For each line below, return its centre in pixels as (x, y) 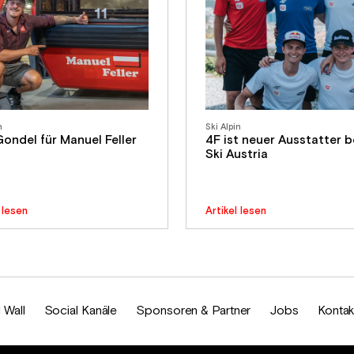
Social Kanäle (81, 311)
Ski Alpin (223, 127)
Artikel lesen (235, 211)
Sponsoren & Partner (194, 311)
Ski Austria (236, 154)
